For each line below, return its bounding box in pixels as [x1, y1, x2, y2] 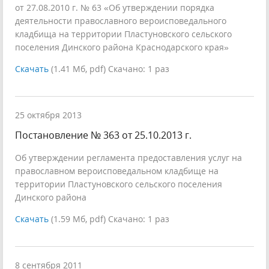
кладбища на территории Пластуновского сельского [15, 28, 232, 40]
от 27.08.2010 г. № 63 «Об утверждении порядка [15, 2, 214, 13]
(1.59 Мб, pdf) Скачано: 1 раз [51, 213, 169, 225]
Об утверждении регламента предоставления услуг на [15, 152, 242, 163]
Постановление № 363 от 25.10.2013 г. [15, 128, 192, 142]
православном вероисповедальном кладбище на [15, 165, 219, 177]
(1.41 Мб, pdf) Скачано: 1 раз [51, 63, 169, 74]
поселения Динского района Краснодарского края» [15, 41, 229, 53]
